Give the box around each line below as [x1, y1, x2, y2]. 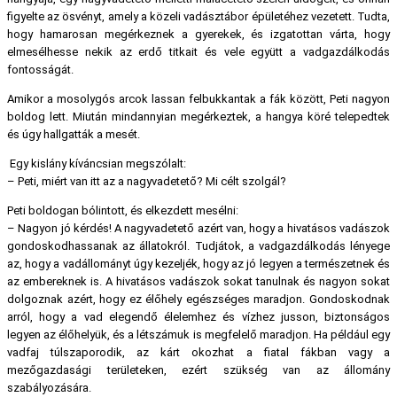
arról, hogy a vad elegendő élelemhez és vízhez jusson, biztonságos [7, 310, 390, 324]
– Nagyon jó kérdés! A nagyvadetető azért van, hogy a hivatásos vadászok [7, 222, 390, 236]
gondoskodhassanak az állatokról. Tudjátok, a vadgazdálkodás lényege [7, 239, 390, 253]
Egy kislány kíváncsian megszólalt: [7, 157, 186, 171]
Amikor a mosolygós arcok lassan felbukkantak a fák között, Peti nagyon [7, 92, 390, 106]
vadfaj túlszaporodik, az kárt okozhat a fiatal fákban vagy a [7, 346, 390, 360]
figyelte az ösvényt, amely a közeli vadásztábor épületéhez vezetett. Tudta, [7, 10, 390, 24]
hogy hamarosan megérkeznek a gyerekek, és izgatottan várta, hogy [7, 27, 390, 42]
